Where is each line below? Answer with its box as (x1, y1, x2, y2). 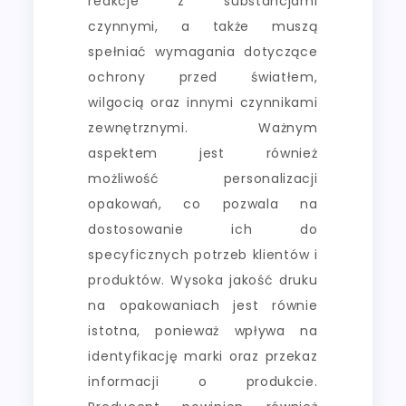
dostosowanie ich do (88, 219, 318, 238)
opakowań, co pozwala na (88, 194, 318, 213)
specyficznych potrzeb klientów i (88, 245, 318, 264)
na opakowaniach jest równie (88, 295, 318, 314)
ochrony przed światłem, (88, 67, 318, 86)
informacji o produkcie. (88, 372, 318, 391)
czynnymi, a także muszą (88, 16, 318, 35)
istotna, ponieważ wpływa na (88, 321, 318, 340)
